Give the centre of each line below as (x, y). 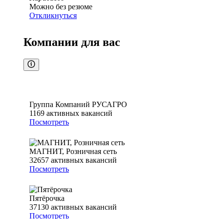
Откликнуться (53, 16)
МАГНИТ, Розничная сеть (73, 152)
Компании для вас (72, 42)
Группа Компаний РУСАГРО (78, 105)
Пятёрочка (47, 198)
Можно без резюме (61, 7)
